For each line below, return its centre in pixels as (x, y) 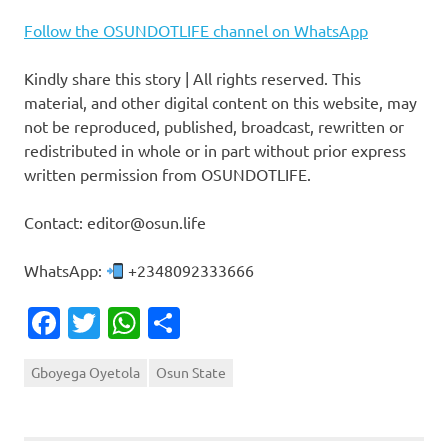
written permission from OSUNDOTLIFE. (167, 174)
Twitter (152, 322)
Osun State (191, 371)
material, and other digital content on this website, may (220, 102)
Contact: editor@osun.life (115, 222)
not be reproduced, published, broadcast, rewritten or (214, 126)
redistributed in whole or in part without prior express (215, 150)
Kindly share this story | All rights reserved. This (192, 78)
